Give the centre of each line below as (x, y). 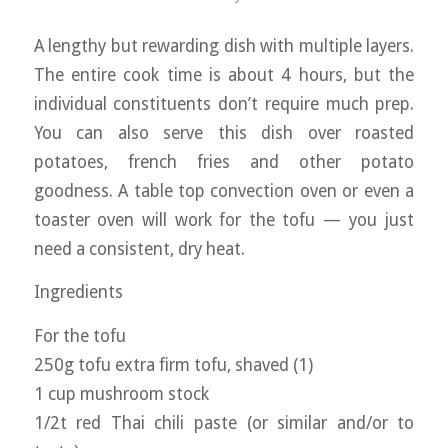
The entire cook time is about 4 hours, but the (224, 74)
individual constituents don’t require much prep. (224, 103)
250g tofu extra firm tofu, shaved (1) (173, 364)
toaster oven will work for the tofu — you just (224, 219)
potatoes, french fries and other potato (224, 161)
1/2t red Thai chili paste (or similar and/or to (224, 422)
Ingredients (78, 292)
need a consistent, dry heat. (139, 248)
